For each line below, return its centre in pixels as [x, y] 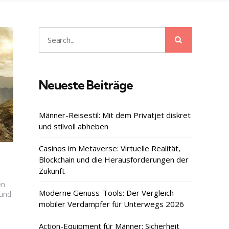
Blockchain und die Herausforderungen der [114, 160]
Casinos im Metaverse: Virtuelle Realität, [110, 148]
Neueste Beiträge [86, 85]
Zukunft [52, 171]
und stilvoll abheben [74, 127]
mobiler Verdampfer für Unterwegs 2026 [111, 204]
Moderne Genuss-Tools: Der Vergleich [106, 193]
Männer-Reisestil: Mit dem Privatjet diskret [115, 115]
